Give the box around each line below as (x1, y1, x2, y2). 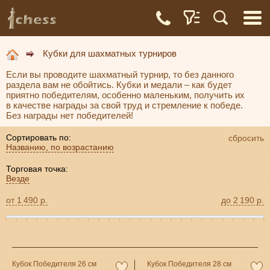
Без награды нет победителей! (6, 110, 133, 121)
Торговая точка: (6, 163, 68, 174)
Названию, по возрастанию (6, 142, 114, 152)
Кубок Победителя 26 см (12, 259, 96, 268)
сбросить (228, 133, 264, 143)
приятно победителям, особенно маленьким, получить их (6, 89, 245, 100)
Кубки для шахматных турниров (43, 48, 177, 59)
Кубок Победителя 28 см (147, 259, 231, 268)
